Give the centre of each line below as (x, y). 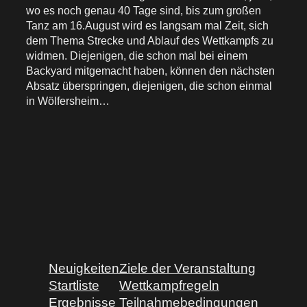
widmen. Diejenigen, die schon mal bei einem (137, 55)
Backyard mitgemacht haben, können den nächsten (150, 70)
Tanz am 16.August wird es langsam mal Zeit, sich (147, 25)
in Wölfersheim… (68, 100)
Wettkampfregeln (169, 285)
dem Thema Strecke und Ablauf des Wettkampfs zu (150, 40)
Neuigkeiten (84, 268)
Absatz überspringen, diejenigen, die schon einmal (149, 85)
